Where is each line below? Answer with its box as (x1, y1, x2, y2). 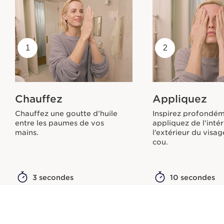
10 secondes (170, 173, 215, 182)
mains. (15, 128, 38, 137)
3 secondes (32, 173, 73, 182)
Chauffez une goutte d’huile (15, 109, 117, 118)
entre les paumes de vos (15, 119, 104, 127)
